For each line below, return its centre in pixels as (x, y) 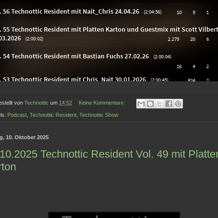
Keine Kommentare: (102, 103)
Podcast (17, 115)
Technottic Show (99, 115)
